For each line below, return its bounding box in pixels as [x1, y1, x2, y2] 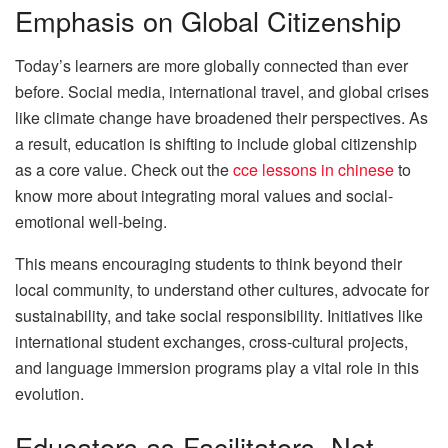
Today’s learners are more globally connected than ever [15, 53, 408, 77]
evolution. [15, 381, 84, 405]
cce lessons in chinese [233, 157, 394, 181]
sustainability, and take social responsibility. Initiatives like [15, 303, 423, 327]
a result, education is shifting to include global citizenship [15, 131, 417, 155]
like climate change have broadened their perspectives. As [15, 105, 428, 129]
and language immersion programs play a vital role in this [15, 355, 419, 379]
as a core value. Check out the [15, 157, 233, 181]
